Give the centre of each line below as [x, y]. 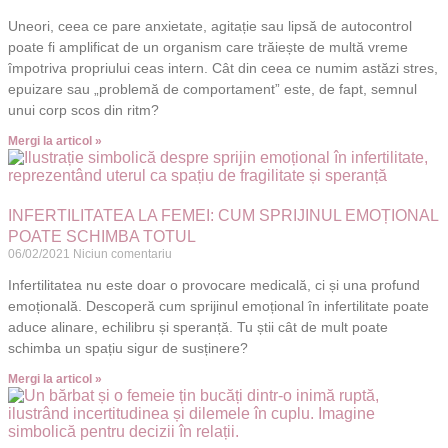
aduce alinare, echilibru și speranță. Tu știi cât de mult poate [198, 326]
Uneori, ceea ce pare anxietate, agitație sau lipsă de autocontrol [210, 25]
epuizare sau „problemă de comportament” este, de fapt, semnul [212, 88]
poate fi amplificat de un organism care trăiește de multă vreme [208, 46]
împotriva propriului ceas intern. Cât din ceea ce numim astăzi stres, [223, 67]
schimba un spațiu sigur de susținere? [128, 347]
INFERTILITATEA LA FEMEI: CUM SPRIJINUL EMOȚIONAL [223, 215]
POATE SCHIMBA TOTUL [102, 236]
